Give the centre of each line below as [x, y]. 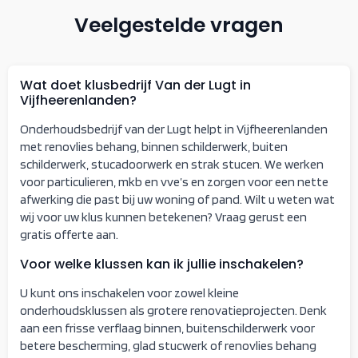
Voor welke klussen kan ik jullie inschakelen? [162, 264]
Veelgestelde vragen [179, 25]
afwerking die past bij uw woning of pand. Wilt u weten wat [177, 199]
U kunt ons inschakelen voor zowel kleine [129, 292]
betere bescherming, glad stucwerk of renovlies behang [168, 345]
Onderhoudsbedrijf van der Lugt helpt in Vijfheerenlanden [174, 129]
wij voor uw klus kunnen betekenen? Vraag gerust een [163, 217]
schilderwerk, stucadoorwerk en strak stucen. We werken [172, 164]
